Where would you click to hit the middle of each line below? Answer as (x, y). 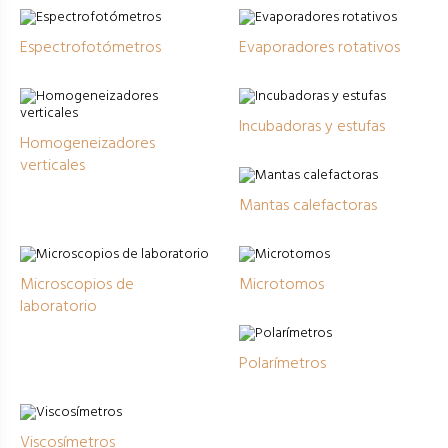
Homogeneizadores (87, 144)
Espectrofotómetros (90, 48)
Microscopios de (77, 285)
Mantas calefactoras (308, 206)
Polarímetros (282, 364)
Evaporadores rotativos (319, 48)
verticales (52, 166)
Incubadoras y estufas (312, 127)
